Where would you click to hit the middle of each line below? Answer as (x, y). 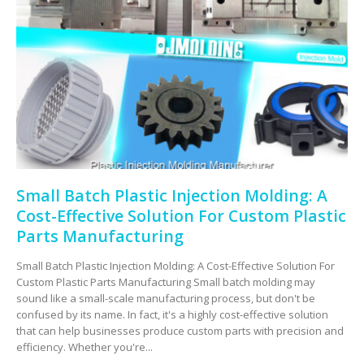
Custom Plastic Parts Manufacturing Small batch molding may (166, 282)
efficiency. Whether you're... (84, 347)
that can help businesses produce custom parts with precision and (180, 331)
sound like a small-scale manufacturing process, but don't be (166, 299)
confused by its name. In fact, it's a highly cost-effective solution (172, 315)
